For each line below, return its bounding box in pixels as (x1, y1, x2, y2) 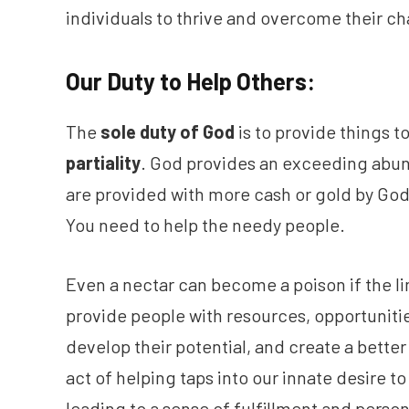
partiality (66, 152, 141, 174)
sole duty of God (100, 121, 235, 143)
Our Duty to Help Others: (66, 67, 315, 96)
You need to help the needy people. (66, 214, 345, 236)
